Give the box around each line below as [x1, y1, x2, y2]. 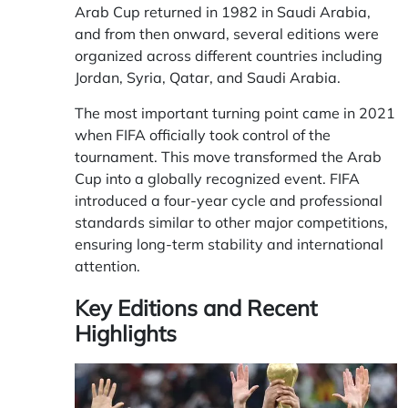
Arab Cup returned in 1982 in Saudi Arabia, [75, 2, 371, 21]
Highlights [75, 319, 177, 347]
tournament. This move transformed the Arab [75, 147, 382, 166]
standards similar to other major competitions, [75, 212, 388, 231]
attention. [75, 256, 140, 275]
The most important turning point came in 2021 [75, 103, 395, 122]
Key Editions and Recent [75, 293, 317, 321]
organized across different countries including [75, 46, 382, 65]
